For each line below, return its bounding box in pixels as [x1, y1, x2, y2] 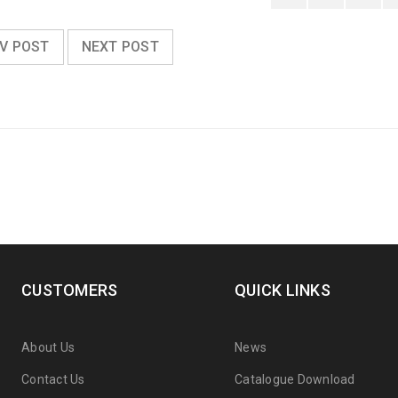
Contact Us [21, 371, 85, 386]
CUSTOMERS [21, 280, 118, 299]
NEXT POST [81, 37, 159, 55]
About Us [21, 339, 75, 354]
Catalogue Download [235, 371, 358, 386]
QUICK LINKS [235, 280, 330, 299]
